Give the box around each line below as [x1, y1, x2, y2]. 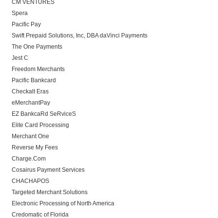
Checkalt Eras [12, 88, 49, 95]
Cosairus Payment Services [12, 166, 85, 173]
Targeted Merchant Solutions [12, 189, 88, 196]
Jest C [12, 54, 28, 61]
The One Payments [12, 43, 62, 50]
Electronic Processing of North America [12, 200, 114, 207]
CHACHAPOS [12, 178, 49, 184]
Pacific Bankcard [12, 77, 56, 84]
